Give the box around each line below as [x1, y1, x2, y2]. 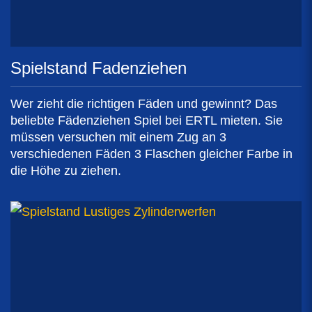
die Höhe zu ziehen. [10, 163, 121, 178]
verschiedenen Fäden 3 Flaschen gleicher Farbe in [10, 146, 292, 161]
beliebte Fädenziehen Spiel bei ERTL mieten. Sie [10, 113, 283, 127]
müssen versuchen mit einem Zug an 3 [10, 130, 226, 144]
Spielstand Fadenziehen [10, 58, 187, 78]
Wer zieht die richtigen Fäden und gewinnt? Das [10, 96, 277, 111]
